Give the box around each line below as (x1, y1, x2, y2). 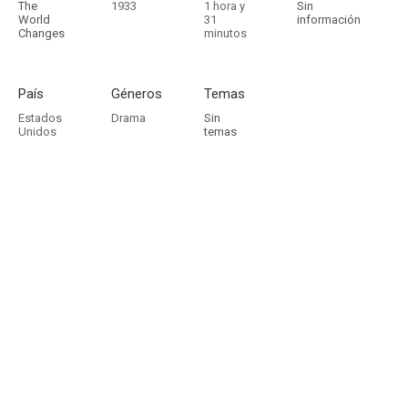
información (297, 13, 361, 26)
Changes (18, 26, 65, 40)
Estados (18, 111, 62, 125)
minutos (204, 26, 247, 40)
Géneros (111, 86, 162, 102)
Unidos (18, 125, 56, 138)
